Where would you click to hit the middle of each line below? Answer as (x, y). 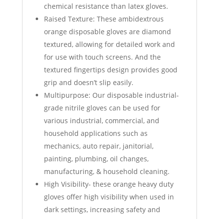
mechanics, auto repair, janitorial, (99, 146)
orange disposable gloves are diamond (107, 32)
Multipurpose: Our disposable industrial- (111, 95)
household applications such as (96, 133)
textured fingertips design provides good (110, 70)
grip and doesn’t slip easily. (88, 83)
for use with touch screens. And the (102, 57)
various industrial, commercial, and (101, 121)
